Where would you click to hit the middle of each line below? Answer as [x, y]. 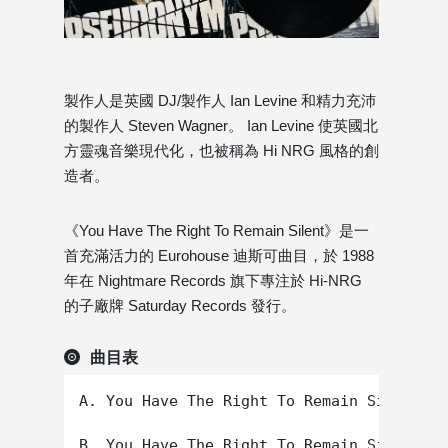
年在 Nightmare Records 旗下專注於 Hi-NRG [213, 281]
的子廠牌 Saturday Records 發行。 [180, 306]
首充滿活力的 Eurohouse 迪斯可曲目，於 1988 [219, 256]
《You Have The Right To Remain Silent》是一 [216, 231]
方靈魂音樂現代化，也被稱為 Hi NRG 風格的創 [221, 151]
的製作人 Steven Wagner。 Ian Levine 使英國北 [221, 126]
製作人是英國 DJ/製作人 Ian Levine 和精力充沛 [220, 101]
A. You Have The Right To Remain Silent [250, 401]
